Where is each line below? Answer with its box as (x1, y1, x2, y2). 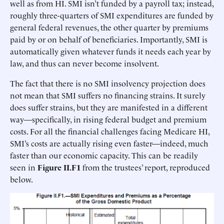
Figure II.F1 (37, 161, 80, 173)
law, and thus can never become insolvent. (10, 57, 159, 69)
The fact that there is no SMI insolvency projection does (10, 77, 205, 89)
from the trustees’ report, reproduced (80, 161, 210, 173)
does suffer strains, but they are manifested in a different (10, 101, 207, 113)
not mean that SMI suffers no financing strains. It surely (10, 89, 205, 101)
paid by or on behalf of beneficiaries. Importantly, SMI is (10, 33, 207, 45)
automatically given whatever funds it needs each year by (10, 45, 211, 57)
